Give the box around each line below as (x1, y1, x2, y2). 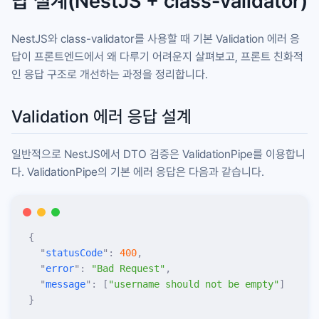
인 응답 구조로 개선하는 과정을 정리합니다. (11, 67, 208, 81)
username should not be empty (114, 278, 273, 290)
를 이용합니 (253, 147, 305, 161)
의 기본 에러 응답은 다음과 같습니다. (98, 164, 264, 179)
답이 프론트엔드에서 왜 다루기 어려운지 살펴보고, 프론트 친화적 (11, 49, 303, 63)
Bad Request (97, 262, 159, 274)
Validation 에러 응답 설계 (11, 105, 192, 127)
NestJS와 (11, 31, 61, 46)
